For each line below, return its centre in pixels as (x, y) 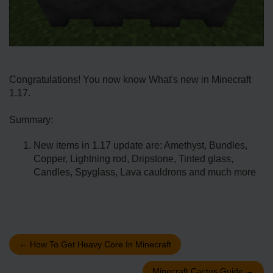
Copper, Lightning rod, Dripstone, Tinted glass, (133, 159)
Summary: (31, 120)
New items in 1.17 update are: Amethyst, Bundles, (140, 146)
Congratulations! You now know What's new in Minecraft (130, 80)
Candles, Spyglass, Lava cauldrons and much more (145, 172)
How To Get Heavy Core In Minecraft (99, 245)
